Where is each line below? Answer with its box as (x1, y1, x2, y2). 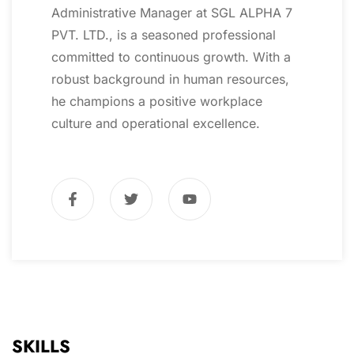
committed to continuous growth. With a (51, 49, 291, 66)
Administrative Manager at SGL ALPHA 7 (51, 5, 292, 21)
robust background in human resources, (51, 71, 289, 88)
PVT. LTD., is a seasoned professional (51, 27, 276, 43)
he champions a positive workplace (51, 93, 262, 110)
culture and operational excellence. (51, 115, 260, 132)
